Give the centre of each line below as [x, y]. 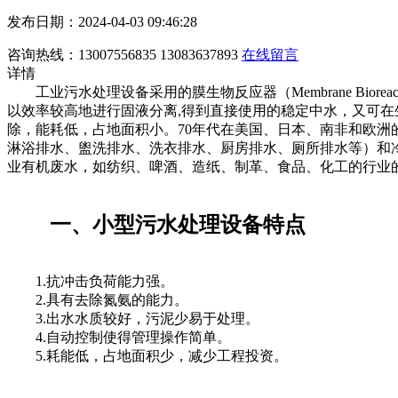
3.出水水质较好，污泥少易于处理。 [147, 318]
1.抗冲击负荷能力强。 [105, 281]
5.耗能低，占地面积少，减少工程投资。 [147, 355]
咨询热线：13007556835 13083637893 [123, 54]
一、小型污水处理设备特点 [156, 224]
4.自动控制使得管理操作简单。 [133, 337]
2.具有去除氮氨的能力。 [105, 299]
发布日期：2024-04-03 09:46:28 [102, 21]
